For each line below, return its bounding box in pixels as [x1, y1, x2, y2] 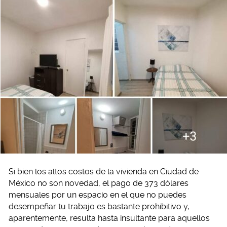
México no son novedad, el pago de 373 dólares [9, 178, 188, 188]
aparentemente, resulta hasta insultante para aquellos [9, 213, 210, 223]
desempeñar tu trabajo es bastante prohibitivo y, [9, 202, 190, 211]
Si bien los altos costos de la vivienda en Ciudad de [9, 167, 199, 176]
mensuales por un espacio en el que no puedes [9, 190, 186, 200]
